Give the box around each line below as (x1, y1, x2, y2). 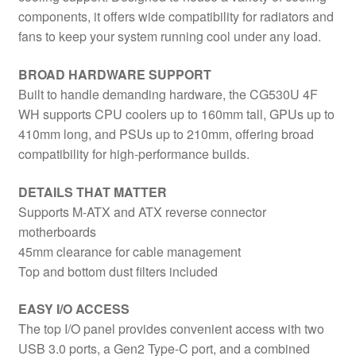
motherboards (17, 222, 96, 241)
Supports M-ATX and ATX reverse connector (17, 202, 266, 221)
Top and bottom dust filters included (17, 261, 218, 281)
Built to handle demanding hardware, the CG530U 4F (17, 85, 318, 104)
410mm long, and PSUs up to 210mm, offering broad (17, 125, 314, 144)
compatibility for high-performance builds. (17, 145, 250, 164)
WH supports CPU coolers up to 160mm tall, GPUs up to (17, 105, 335, 124)
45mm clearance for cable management (17, 242, 241, 261)
